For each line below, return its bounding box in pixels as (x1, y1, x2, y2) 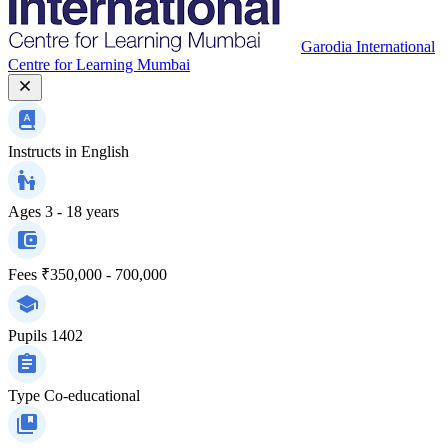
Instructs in (8, 142, 77, 160)
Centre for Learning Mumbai (8, 55, 190, 73)
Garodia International (301, 37, 435, 55)
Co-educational (44, 386, 140, 404)
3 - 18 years (45, 202, 119, 220)
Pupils (8, 326, 47, 344)
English (81, 142, 129, 160)
